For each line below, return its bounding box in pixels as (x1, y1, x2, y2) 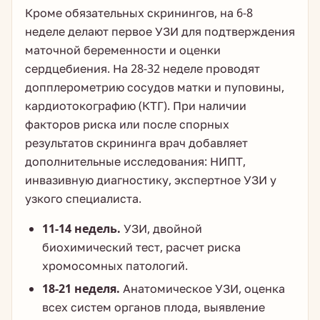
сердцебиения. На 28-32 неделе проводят (25, 61, 260, 76)
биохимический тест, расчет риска (42, 239, 241, 255)
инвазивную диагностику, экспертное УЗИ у (25, 172, 276, 188)
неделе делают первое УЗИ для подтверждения (25, 24, 295, 39)
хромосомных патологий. (42, 258, 188, 274)
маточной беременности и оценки (25, 42, 221, 58)
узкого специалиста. (25, 191, 141, 206)
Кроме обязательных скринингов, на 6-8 (25, 5, 253, 21)
